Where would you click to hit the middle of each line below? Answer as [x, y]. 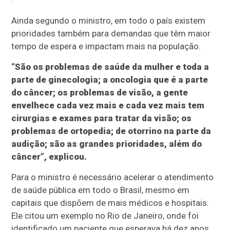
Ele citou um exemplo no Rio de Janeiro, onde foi [105, 215]
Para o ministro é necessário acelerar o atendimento [113, 177]
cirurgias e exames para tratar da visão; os [102, 118]
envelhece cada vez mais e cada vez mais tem [108, 105]
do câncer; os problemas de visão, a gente [100, 92]
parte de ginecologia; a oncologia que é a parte [110, 79]
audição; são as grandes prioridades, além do [107, 143]
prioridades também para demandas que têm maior [111, 33]
